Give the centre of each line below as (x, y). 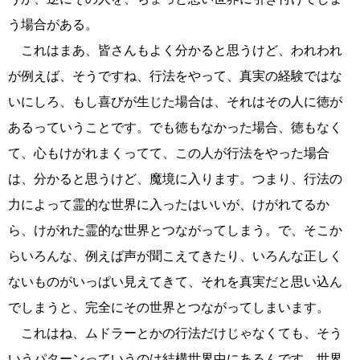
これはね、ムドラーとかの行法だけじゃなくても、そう (175, 333)
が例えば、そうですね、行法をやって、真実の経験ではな (175, 76)
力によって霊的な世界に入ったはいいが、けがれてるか (169, 205)
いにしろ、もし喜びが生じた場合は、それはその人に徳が (175, 102)
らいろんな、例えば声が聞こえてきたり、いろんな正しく (175, 256)
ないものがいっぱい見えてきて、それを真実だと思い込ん (175, 282)
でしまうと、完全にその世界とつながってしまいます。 (169, 308)
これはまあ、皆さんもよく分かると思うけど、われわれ (175, 51)
